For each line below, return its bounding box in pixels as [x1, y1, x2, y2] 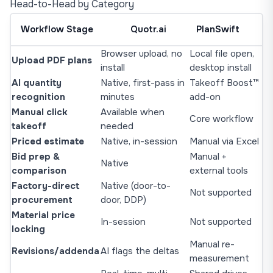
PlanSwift [196, 23, 239, 35]
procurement [12, 194, 73, 206]
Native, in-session [101, 135, 177, 147]
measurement [190, 252, 249, 264]
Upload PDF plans [12, 54, 92, 66]
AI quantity [12, 77, 62, 89]
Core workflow [190, 113, 253, 125]
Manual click [12, 106, 68, 118]
